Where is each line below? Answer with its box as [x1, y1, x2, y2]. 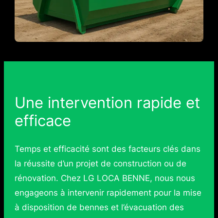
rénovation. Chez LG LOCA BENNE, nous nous [14, 173, 195, 183]
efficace [14, 111, 71, 129]
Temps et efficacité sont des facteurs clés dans [14, 144, 200, 154]
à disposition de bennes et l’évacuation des [14, 202, 184, 213]
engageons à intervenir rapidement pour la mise [14, 188, 201, 198]
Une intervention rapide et [14, 93, 200, 111]
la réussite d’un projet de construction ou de [14, 159, 186, 169]
